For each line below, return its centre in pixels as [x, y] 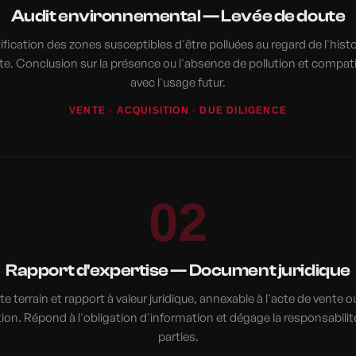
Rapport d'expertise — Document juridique [178, 270]
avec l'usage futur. [178, 82]
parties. [178, 336]
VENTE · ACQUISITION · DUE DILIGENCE [178, 110]
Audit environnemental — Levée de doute [178, 15]
